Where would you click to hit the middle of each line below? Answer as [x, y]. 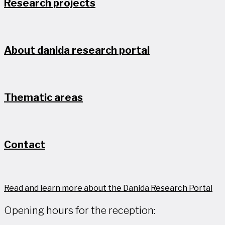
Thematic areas [43, 98]
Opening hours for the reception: [80, 210]
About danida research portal [77, 50]
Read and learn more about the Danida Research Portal [108, 188]
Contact [25, 145]
